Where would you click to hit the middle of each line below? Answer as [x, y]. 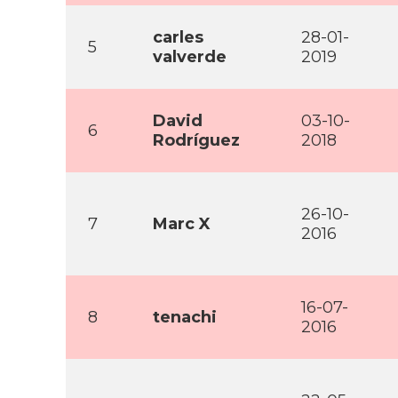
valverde [190, 57]
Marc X [182, 224]
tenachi [185, 317]
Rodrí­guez [196, 140]
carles [178, 37]
